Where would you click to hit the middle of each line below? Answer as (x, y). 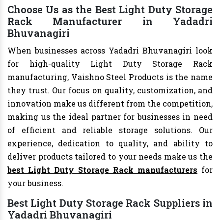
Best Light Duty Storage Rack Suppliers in (110, 203)
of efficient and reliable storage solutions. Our (110, 130)
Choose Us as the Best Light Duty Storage (110, 10)
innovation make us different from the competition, (110, 104)
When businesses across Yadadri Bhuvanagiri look (110, 51)
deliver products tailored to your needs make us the (110, 157)
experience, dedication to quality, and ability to (110, 143)
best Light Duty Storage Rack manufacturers (102, 170)
